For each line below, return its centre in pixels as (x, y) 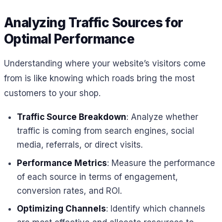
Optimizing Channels (61, 209)
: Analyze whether (162, 117)
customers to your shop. (52, 93)
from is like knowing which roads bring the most (99, 79)
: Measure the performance (161, 163)
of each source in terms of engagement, (97, 177)
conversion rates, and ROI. (69, 191)
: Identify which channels (155, 209)
